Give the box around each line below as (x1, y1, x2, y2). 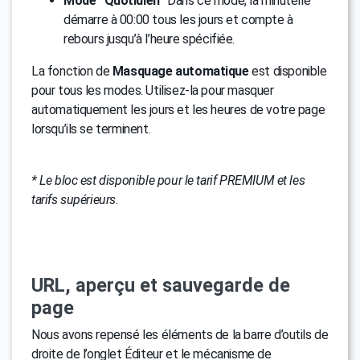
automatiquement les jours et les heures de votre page (31, 102, 325, 118)
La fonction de (31, 63, 112, 80)
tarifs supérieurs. (31, 192, 119, 208)
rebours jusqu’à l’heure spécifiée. (63, 31, 235, 47)
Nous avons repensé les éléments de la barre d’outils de (31, 327, 329, 343)
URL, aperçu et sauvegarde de (31, 274, 290, 297)
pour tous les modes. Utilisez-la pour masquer (31, 83, 274, 99)
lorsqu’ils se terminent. (31, 121, 151, 137)
